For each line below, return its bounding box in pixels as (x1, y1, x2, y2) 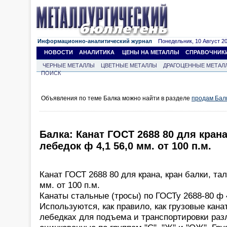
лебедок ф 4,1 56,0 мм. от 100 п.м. (40, 140, 211, 152)
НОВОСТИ (44, 49, 73, 55)
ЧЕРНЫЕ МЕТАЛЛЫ (43, 62, 95, 68)
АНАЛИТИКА (79, 49, 115, 55)
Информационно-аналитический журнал (37, 38, 152, 44)
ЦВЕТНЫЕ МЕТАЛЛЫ (101, 62, 157, 68)
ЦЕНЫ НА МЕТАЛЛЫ (122, 49, 179, 55)
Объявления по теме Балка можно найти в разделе (41, 95, 192, 102)
